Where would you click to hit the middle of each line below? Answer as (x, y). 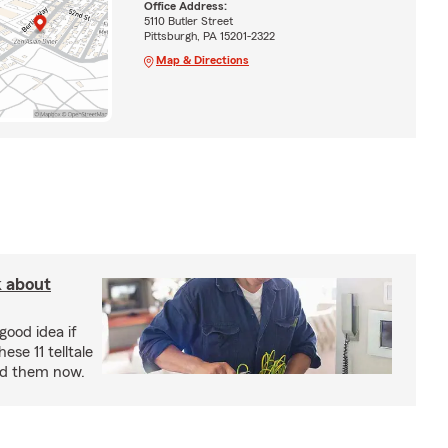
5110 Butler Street (188, 20)
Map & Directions (202, 59)
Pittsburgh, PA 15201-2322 (209, 35)
